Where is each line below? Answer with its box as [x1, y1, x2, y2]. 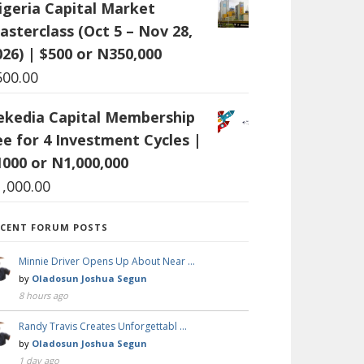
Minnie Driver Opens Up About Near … [19, 253, 195, 268]
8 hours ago [19, 288, 68, 301]
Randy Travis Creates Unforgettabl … [19, 318, 187, 333]
